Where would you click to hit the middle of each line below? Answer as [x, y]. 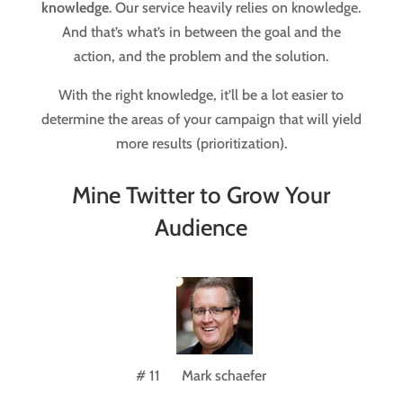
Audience [201, 228]
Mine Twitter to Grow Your [201, 196]
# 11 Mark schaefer [201, 376]
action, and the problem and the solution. [201, 57]
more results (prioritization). [201, 144]
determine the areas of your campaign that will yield [201, 120]
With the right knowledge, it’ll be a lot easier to [201, 95]
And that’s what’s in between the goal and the [201, 32]
